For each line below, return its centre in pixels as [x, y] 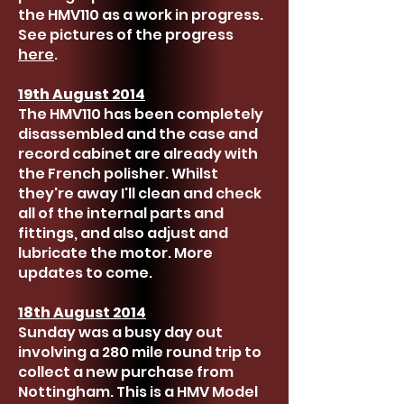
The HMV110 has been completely [141, 114]
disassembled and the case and [138, 134]
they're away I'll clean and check [140, 193]
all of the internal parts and [121, 213]
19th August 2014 [82, 94]
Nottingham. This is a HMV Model [138, 392]
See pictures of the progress [126, 35]
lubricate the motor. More [115, 253]
